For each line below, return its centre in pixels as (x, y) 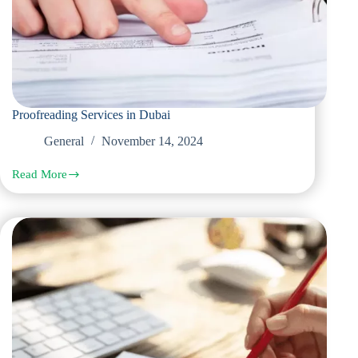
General (64, 141)
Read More (40, 175)
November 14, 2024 (152, 141)
